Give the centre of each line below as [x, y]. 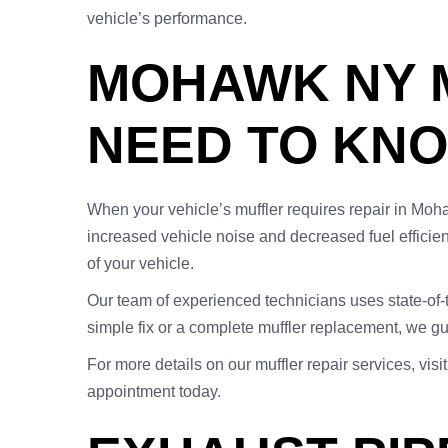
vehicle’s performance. [167, 18]
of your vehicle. [140, 263]
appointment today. [154, 391]
